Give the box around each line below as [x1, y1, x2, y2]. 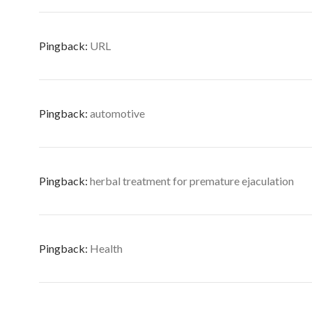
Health [90, 242, 123, 255]
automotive [90, 107, 145, 120]
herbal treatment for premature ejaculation [90, 174, 294, 187]
